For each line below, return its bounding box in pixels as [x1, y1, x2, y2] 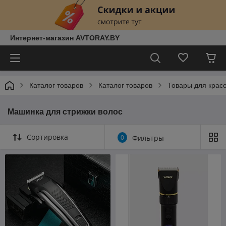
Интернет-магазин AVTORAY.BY [10, 34, 120, 42]
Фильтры [132, 133, 164, 143]
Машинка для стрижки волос [8, 107, 123, 116]
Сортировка [27, 132, 68, 142]
